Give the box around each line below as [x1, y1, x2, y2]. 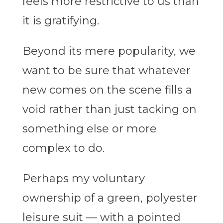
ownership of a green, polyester [22, 191, 198, 205]
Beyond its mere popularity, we [22, 44, 196, 58]
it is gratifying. [22, 14, 99, 28]
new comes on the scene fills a [22, 83, 192, 97]
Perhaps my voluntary [22, 172, 145, 186]
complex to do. [22, 141, 105, 155]
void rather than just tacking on [22, 103, 197, 116]
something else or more [22, 122, 157, 136]
